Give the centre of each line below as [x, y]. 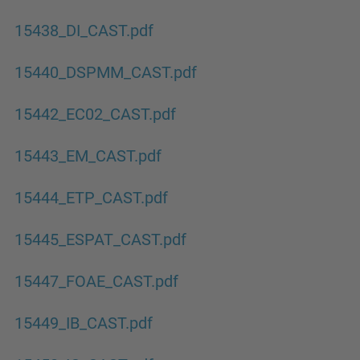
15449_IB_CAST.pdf [84, 323]
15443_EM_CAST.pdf [88, 156]
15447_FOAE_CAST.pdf [96, 281]
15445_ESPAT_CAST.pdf [100, 239]
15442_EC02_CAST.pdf [95, 114]
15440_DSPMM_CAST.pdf [106, 72]
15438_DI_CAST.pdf [84, 31]
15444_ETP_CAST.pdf [91, 198]
